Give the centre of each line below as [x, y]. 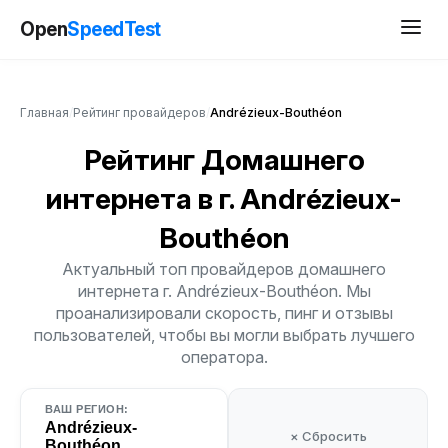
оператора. [224, 357]
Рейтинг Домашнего [224, 160]
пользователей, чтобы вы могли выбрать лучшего [224, 335]
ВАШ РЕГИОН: [87, 409]
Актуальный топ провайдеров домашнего [224, 269]
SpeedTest [114, 29]
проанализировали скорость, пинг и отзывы [224, 313]
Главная [44, 112]
